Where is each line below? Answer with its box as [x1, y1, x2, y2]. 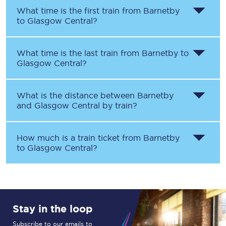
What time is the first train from [17, 6, 143, 15]
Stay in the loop [12, 203, 93, 214]
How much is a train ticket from [17, 133, 143, 142]
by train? [100, 101, 137, 110]
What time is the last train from [17, 48, 142, 58]
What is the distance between [17, 91, 137, 100]
